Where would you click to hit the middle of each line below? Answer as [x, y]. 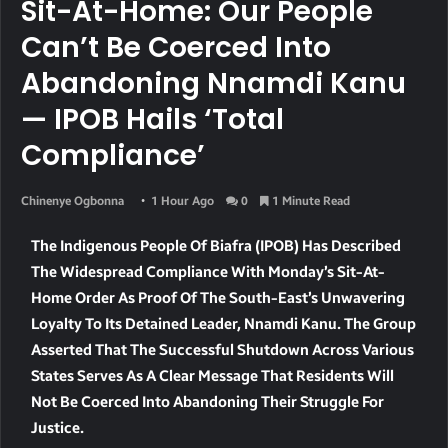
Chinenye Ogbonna [72, 201]
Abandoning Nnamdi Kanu [213, 84]
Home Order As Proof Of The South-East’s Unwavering [218, 298]
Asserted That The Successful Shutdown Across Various [222, 350]
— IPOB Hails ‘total [152, 120]
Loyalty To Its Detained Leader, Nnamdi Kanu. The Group [223, 324]
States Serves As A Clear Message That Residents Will [212, 376]
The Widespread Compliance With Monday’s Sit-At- [208, 272]
